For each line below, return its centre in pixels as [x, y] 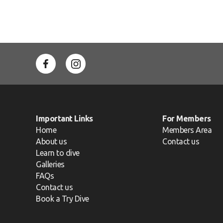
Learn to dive [58, 153]
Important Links [64, 118]
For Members [187, 118]
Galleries [50, 164]
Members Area [187, 130]
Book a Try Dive [62, 198]
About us [52, 141]
